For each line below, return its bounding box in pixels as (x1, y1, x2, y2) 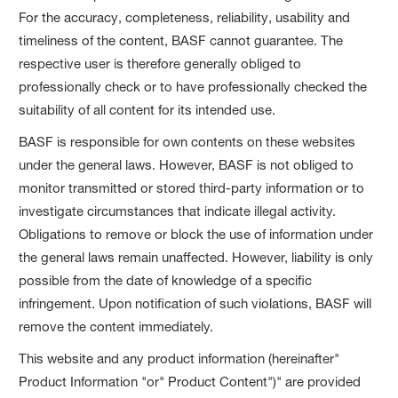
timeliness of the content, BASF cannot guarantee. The (19, 31, 344, 49)
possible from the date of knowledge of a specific (19, 271, 313, 289)
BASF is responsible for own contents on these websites (19, 132, 356, 150)
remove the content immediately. (19, 317, 214, 335)
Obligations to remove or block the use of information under (19, 225, 374, 243)
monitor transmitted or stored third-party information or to (19, 179, 365, 196)
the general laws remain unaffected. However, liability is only (19, 248, 374, 266)
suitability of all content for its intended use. (19, 100, 276, 118)
